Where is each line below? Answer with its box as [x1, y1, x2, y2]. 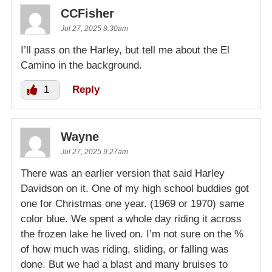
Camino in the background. [21, 59, 142, 71]
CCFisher [61, 6, 114, 20]
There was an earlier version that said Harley [21, 167, 225, 179]
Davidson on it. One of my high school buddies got [21, 182, 249, 194]
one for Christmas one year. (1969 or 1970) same [21, 197, 244, 209]
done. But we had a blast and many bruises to [21, 258, 228, 270]
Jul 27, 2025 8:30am [61, 24, 128, 33]
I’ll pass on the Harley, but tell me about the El [21, 44, 229, 56]
